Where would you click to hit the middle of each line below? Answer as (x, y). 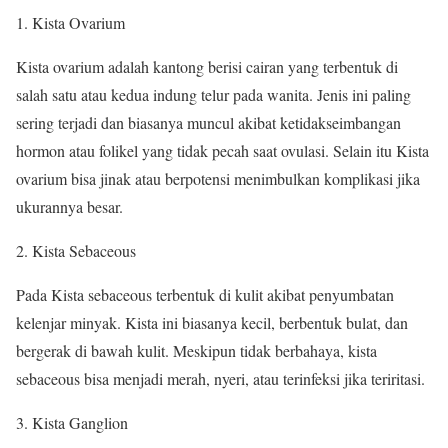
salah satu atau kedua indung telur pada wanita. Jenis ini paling (213, 94)
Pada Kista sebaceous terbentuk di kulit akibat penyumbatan (205, 294)
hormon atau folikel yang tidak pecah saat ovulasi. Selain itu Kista (222, 150)
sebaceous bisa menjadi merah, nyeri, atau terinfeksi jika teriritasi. (220, 378)
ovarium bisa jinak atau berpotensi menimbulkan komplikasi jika (218, 178)
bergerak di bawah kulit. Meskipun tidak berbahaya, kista (196, 350)
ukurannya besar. (69, 206)
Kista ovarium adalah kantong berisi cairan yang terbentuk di (207, 66)
